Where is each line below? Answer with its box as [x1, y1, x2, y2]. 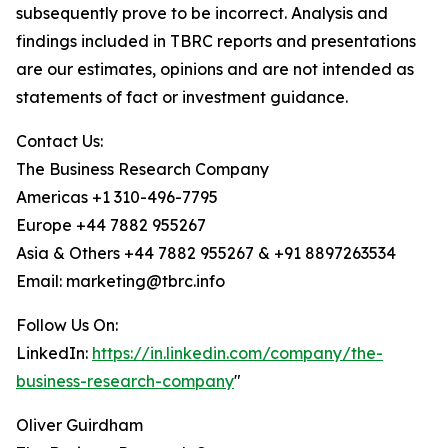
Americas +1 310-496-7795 [16, 187, 218, 208]
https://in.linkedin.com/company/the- [92, 343, 383, 364]
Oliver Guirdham [16, 415, 143, 436]
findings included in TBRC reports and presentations [16, 31, 416, 52]
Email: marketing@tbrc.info [16, 271, 225, 292]
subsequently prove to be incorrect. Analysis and [16, 3, 388, 24]
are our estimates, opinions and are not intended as [16, 59, 414, 80]
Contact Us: [16, 131, 103, 152]
